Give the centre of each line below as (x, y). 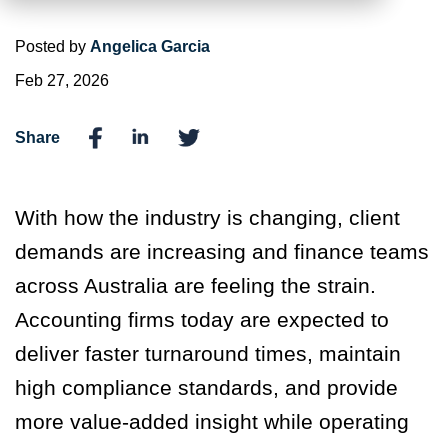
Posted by (52, 46)
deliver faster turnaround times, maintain (208, 354)
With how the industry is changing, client (207, 218)
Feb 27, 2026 (62, 80)
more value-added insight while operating (212, 422)
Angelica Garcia (150, 46)
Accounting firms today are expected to (202, 320)
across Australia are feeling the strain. (195, 286)
